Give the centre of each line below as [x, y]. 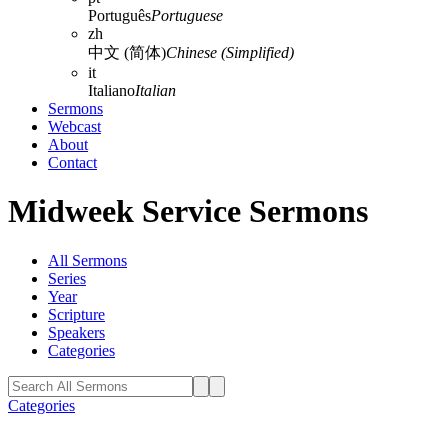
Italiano [111, 90]
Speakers [76, 332]
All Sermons [87, 260]
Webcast [74, 126]
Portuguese [187, 15]
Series [67, 278]
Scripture [76, 314]
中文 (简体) [127, 52]
